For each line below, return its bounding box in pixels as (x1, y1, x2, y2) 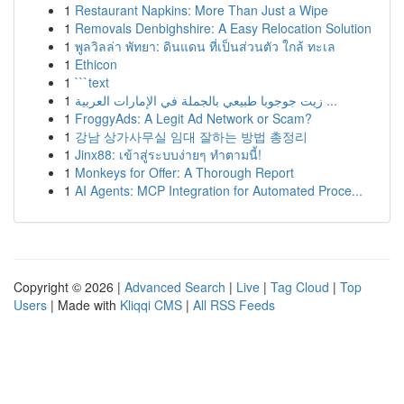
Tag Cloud (271, 278, 329, 296)
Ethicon (75, 55, 117, 73)
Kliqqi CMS (120, 296, 182, 314)
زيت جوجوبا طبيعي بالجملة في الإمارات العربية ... (323, 91, 337, 109)
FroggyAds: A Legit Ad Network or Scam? (75, 109, 312, 127)
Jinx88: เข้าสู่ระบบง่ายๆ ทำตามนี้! (75, 145, 262, 163)
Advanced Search (124, 278, 225, 296)
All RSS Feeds (193, 296, 275, 314)
